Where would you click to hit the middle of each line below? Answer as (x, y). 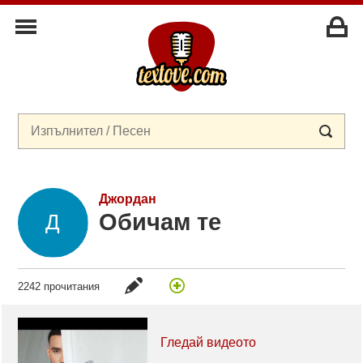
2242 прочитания (59, 286)
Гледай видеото (209, 342)
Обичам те (160, 222)
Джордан (127, 199)
